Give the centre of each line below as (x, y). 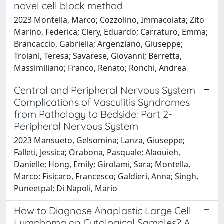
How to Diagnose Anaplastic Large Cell (103, 210)
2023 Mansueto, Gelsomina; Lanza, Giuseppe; (99, 140)
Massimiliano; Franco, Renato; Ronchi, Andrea (100, 68)
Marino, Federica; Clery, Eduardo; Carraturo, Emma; (111, 32)
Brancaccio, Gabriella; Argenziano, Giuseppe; (98, 44)
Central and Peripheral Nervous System (105, 90)
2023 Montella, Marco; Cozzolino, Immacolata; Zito (109, 20)
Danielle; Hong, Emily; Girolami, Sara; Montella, (102, 164)
